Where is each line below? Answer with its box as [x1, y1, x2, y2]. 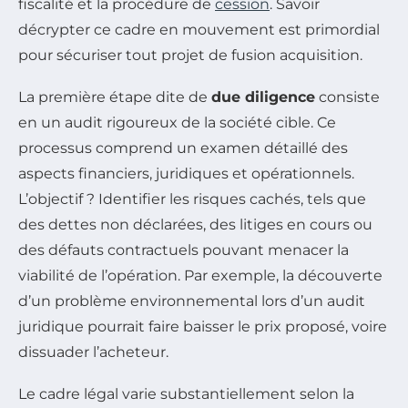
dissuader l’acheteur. [18, 343, 168, 362]
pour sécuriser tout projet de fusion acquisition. [18, 46, 362, 65]
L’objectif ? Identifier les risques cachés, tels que [18, 190, 366, 209]
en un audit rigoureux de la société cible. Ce [18, 114, 336, 132]
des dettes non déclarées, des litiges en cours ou [18, 216, 372, 234]
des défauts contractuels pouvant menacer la [18, 241, 349, 260]
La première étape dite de [18, 88, 211, 107]
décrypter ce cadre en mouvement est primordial [18, 21, 380, 39]
